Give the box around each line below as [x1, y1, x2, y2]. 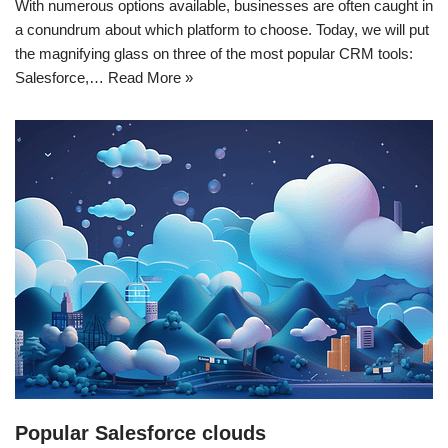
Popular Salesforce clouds [15, 421, 266, 444]
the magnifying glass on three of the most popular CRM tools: [15, 44, 413, 62]
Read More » [108, 68, 193, 86]
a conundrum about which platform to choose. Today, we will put [15, 20, 429, 38]
